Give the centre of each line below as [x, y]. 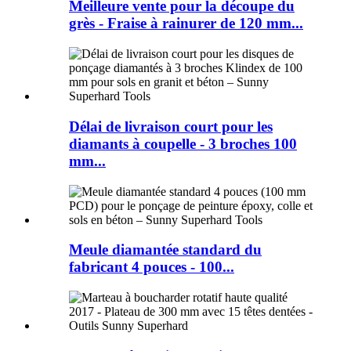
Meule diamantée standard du [165, 250]
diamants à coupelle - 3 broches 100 [183, 143]
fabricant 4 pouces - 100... [152, 267]
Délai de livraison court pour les [171, 126]
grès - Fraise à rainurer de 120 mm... [186, 24]
